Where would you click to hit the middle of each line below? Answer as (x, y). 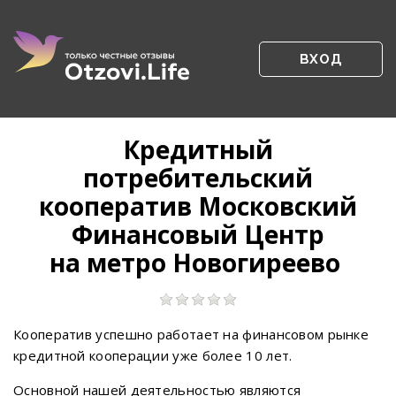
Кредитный (198, 149)
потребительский (198, 178)
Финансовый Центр (198, 234)
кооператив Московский (198, 206)
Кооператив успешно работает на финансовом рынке (191, 334)
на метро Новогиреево (198, 263)
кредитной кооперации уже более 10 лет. (153, 355)
